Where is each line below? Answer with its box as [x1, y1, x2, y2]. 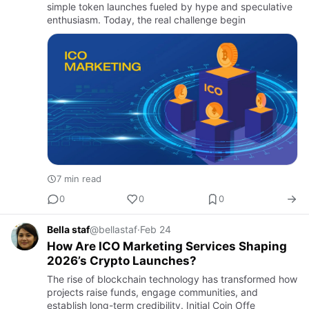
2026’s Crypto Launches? [47, 253, 197, 268]
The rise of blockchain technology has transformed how [47, 272, 297, 285]
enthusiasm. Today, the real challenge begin [47, 13, 246, 26]
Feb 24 [140, 223, 171, 235]
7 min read [57, 172, 101, 184]
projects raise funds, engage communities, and [47, 286, 258, 298]
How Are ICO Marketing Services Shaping [47, 239, 287, 253]
